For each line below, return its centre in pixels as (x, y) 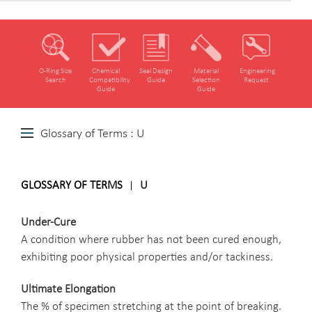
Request (256, 80)
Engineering (257, 71)
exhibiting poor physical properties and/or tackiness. (147, 257)
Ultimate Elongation (68, 290)
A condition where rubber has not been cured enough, (151, 240)
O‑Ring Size (56, 71)
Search (56, 80)
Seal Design (156, 71)
